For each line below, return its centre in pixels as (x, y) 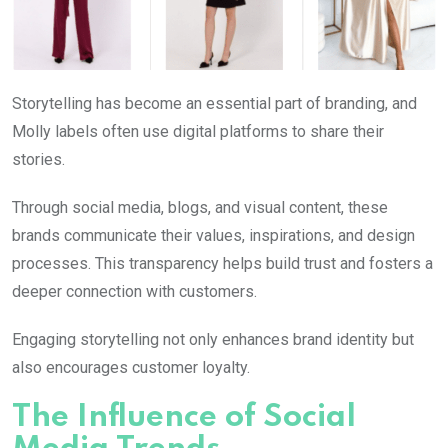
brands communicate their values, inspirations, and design (213, 236)
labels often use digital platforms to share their (217, 132)
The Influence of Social (184, 418)
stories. (38, 160)
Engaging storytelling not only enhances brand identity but (213, 340)
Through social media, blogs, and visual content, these (200, 208)
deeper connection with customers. (134, 292)
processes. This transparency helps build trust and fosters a (222, 264)
